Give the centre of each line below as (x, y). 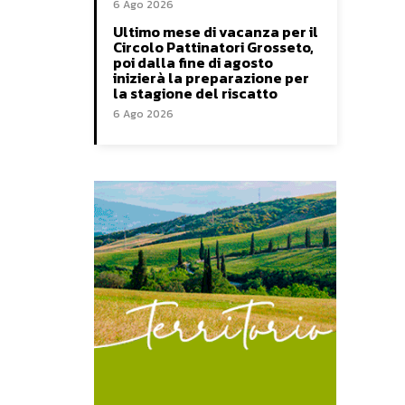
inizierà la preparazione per (211, 78)
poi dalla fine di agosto (193, 63)
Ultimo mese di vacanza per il (216, 32)
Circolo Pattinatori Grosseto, (213, 47)
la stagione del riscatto (195, 94)
